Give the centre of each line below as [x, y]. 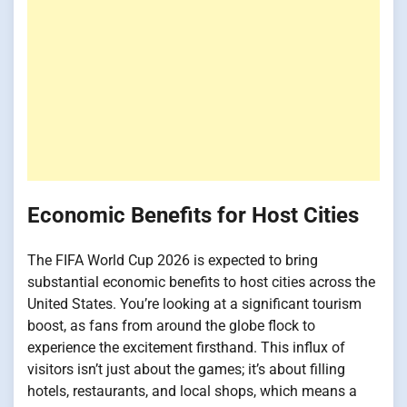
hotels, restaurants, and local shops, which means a [192, 391]
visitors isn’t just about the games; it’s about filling [186, 369]
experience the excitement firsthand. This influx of [186, 347]
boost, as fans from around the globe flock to [171, 325]
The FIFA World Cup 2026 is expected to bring [173, 260]
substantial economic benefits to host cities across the [201, 282]
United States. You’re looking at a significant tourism [194, 303]
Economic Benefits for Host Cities [193, 216]
